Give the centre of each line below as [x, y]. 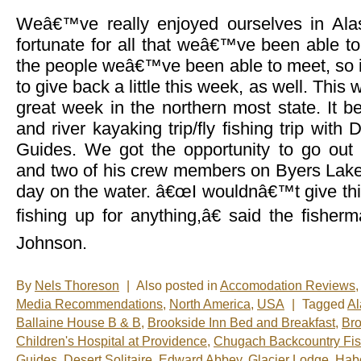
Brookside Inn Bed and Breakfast [241, 323]
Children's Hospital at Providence [112, 342]
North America [210, 305]
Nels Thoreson [77, 286]
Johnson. [52, 243]
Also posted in [178, 286]
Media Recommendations [89, 305]
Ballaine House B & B [79, 323]
